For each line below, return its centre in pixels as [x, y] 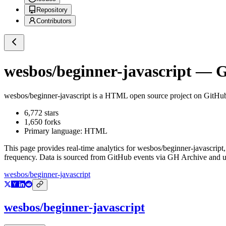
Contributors [54, 21]
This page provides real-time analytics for [71, 148]
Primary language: [54, 131]
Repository [52, 10]
